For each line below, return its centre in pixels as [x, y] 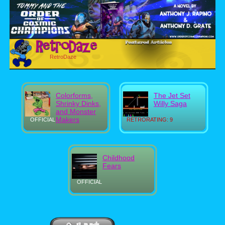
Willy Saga [170, 103]
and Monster [76, 111]
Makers [68, 120]
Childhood [119, 158]
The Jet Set [172, 95]
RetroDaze [63, 57]
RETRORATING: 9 [150, 120]
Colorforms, [74, 95]
